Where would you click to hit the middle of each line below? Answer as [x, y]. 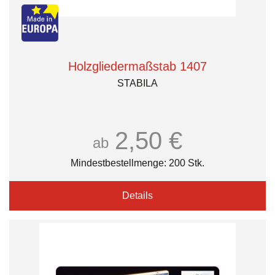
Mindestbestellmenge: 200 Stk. [137, 163]
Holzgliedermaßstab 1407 [137, 66]
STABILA [137, 83]
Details [137, 196]
